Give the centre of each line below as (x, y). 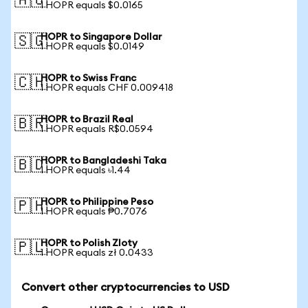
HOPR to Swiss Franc (88, 78)
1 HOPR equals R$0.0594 (97, 129)
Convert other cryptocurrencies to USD (125, 287)
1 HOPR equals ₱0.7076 (94, 212)
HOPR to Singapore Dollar (101, 37)
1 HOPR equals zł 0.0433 (97, 253)
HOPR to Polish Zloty (89, 243)
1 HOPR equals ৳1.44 (86, 170)
